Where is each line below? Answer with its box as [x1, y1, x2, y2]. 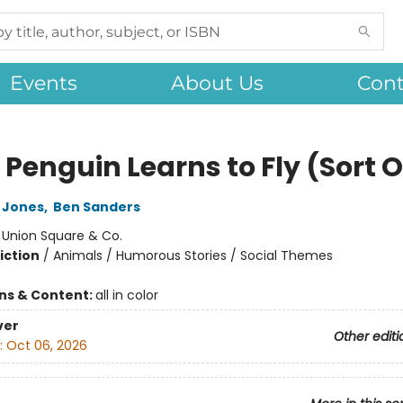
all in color [94, 286, 158, 304]
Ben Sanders [52, 198, 140, 216]
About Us [171, 71, 264, 95]
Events [10, 71, 77, 95]
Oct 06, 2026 [5, 336, 87, 355]
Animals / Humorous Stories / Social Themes [52, 246, 333, 264]
